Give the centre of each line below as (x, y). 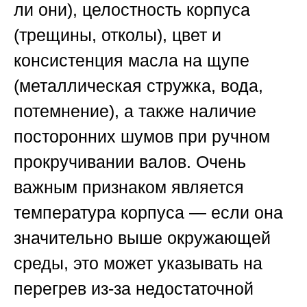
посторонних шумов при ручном (142, 137)
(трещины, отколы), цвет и (118, 35)
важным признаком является (129, 187)
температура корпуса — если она (148, 213)
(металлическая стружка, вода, (138, 86)
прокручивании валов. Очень (130, 162)
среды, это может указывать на (138, 263)
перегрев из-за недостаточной (134, 289)
